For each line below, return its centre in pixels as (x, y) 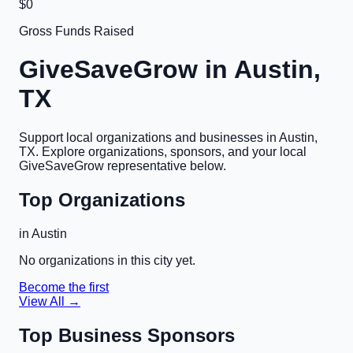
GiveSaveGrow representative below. (123, 165)
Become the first (64, 287)
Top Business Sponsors (127, 335)
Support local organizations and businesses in (149, 137)
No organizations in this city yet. (107, 260)
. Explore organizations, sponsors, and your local (171, 151)
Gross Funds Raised (76, 31)
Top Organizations (102, 199)
